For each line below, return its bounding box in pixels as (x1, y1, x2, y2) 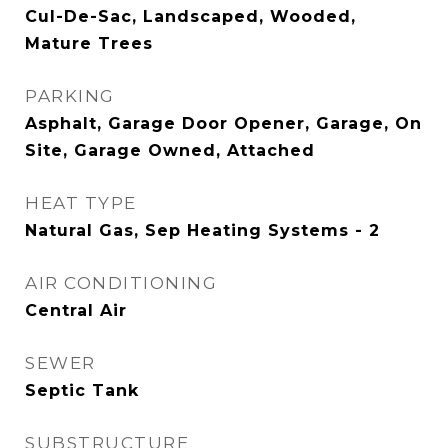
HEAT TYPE (25, 193, 137, 214)
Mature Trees (25, 34, 153, 54)
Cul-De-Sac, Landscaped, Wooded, (25, 7, 356, 27)
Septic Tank (25, 381, 139, 401)
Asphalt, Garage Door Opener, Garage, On (25, 114, 422, 134)
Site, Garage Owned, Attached (25, 141, 315, 161)
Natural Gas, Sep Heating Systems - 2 (25, 221, 380, 241)
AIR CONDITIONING (25, 273, 217, 294)
